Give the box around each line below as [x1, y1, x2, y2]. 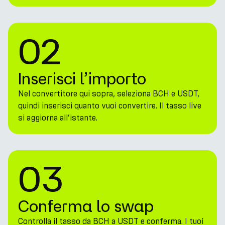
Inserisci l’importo [18, 69, 146, 87]
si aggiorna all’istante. [18, 113, 97, 123]
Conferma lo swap [18, 197, 154, 215]
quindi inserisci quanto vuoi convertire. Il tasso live [18, 101, 201, 110]
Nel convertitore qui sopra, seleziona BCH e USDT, [18, 89, 199, 98]
